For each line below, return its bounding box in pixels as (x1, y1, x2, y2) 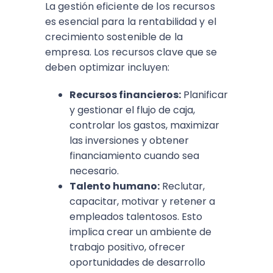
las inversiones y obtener (69, 133, 189, 148)
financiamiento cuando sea (69, 149, 199, 163)
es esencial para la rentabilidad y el (45, 15, 216, 29)
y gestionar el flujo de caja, (69, 103, 195, 118)
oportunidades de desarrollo (69, 255, 205, 270)
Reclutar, (160, 179, 205, 194)
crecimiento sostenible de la (45, 30, 183, 44)
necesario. (69, 164, 119, 179)
